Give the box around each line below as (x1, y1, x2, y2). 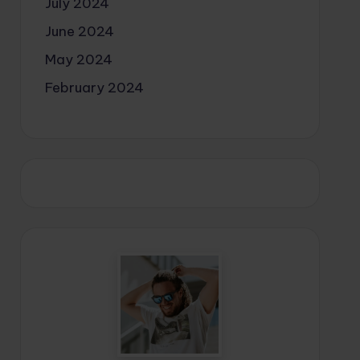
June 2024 (44, 22, 114, 40)
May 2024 (44, 50, 112, 68)
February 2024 (44, 78, 144, 96)
